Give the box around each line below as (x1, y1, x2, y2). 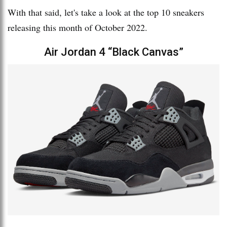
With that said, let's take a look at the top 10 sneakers (8, 6, 204, 18)
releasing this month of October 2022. (8, 21, 150, 33)
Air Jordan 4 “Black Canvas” (44, 45, 183, 58)
